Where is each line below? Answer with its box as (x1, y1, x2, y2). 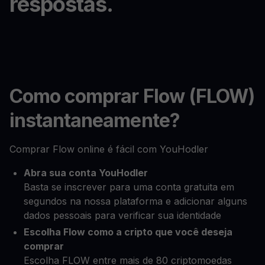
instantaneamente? (9, 108, 180, 132)
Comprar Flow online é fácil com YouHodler (9, 143, 208, 155)
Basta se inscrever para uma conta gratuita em (24, 180, 234, 193)
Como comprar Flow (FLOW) (9, 84, 254, 108)
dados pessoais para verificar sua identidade (24, 209, 221, 221)
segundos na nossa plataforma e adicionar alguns (24, 195, 247, 207)
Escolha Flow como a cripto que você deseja (24, 225, 232, 238)
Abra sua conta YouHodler (24, 166, 148, 179)
